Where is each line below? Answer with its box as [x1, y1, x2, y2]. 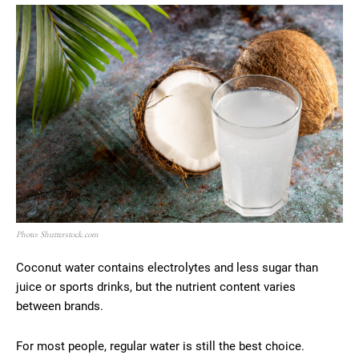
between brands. [16, 298, 103, 313]
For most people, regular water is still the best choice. [16, 338, 305, 353]
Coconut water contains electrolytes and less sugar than [16, 260, 318, 275]
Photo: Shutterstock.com [16, 228, 99, 240]
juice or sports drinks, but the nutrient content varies [16, 279, 296, 294]
